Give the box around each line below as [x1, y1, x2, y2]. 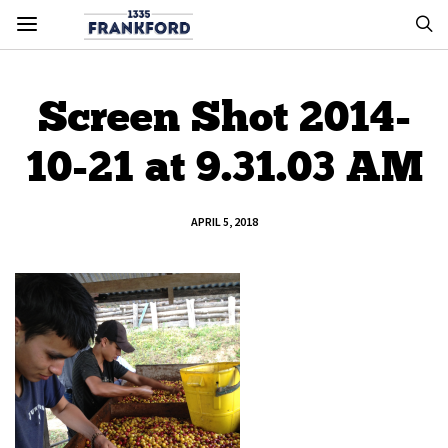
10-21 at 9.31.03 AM [25, 141, 423, 192]
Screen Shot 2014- [37, 91, 411, 142]
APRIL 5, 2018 [190, 214, 258, 229]
